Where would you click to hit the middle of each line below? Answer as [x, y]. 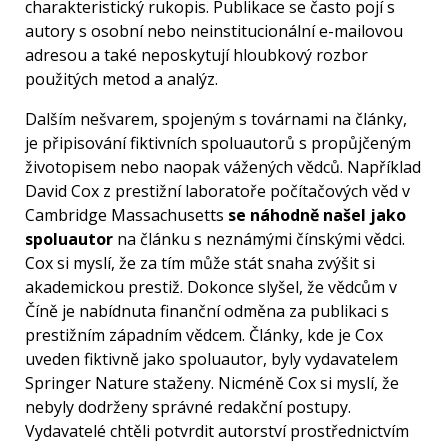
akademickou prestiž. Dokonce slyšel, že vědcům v [211, 287]
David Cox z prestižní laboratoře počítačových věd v [217, 191]
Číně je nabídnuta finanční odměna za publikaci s [207, 311]
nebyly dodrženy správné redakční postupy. [188, 407]
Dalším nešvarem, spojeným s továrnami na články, [216, 119]
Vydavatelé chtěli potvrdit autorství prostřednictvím [217, 431]
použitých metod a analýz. [121, 79]
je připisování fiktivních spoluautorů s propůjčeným [218, 143]
